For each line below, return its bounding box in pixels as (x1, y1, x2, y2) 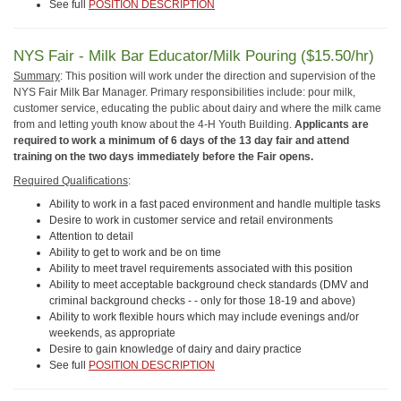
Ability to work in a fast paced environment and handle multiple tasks (49, 198, 380, 211)
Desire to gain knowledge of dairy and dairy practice (49, 343, 302, 356)
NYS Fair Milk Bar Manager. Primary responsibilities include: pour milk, (13, 86, 355, 99)
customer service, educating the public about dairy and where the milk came (13, 102, 381, 115)
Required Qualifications (13, 174, 128, 187)
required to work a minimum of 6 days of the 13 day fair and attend (13, 134, 349, 148)
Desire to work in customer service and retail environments (49, 214, 333, 227)
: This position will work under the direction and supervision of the (60, 70, 376, 83)
